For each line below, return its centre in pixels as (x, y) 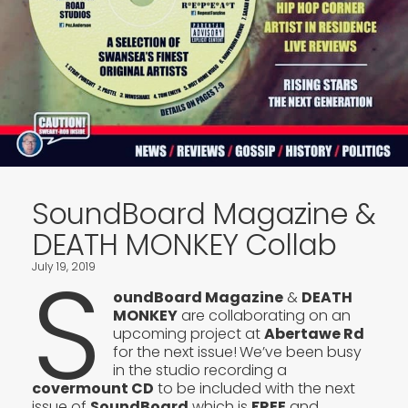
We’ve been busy (301, 352)
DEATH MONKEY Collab (184, 244)
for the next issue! (175, 352)
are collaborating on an (265, 315)
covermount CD (93, 388)
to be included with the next (255, 388)
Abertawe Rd (315, 333)
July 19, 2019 (64, 266)
